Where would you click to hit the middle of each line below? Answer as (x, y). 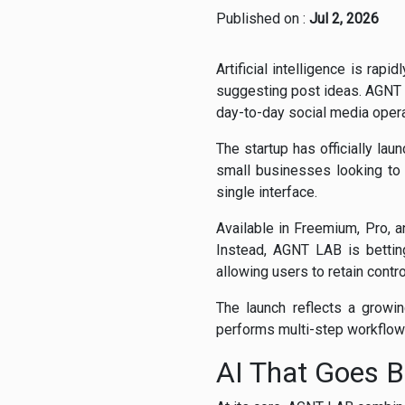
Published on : (263, 19)
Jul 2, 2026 (344, 19)
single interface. (267, 193)
